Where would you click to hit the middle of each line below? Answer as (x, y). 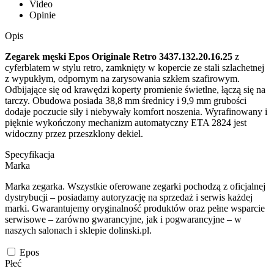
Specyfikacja (30, 154)
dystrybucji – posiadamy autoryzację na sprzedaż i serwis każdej (129, 197)
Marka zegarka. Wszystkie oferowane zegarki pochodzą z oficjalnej (135, 186)
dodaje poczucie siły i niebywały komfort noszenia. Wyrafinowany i (136, 111)
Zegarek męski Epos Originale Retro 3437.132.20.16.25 (119, 56)
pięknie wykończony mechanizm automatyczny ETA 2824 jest (126, 122)
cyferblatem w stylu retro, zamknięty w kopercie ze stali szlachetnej (135, 67)
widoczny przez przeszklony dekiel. (74, 133)
